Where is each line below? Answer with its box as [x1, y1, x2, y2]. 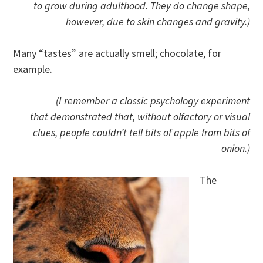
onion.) [221, 141, 250, 156]
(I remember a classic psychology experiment [55, 94, 250, 108]
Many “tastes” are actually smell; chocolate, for [13, 46, 222, 60]
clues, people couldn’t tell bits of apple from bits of [32, 126, 250, 140]
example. [13, 62, 53, 76]
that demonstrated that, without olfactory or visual [29, 110, 250, 124]
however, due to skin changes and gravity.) [65, 15, 250, 29]
